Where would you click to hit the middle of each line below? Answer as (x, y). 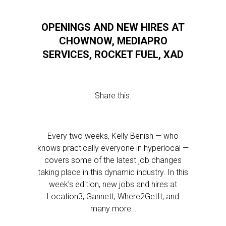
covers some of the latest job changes (113, 160)
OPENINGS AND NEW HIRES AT (113, 27)
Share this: (113, 96)
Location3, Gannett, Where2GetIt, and (113, 196)
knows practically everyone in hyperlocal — (113, 148)
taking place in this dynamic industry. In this (113, 172)
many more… (113, 209)
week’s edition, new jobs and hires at (113, 184)
